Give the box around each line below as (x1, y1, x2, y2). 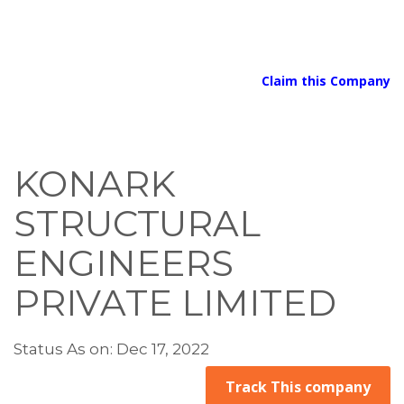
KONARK (14, 161, 176, 206)
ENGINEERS (14, 241, 234, 285)
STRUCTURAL (14, 201, 261, 245)
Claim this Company (262, 72, 390, 89)
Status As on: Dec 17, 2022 (14, 340, 209, 358)
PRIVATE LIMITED (14, 280, 336, 325)
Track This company (225, 377, 371, 397)
